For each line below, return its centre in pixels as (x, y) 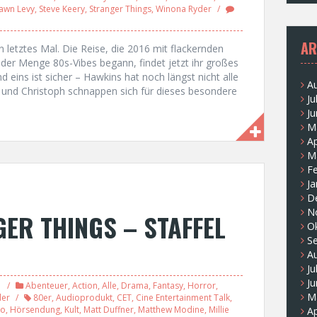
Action (85, 285)
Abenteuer (47, 285)
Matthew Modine (171, 309)
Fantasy (168, 285)
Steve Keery (62, 8)
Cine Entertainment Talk (183, 297)
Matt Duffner (109, 309)
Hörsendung (35, 309)
